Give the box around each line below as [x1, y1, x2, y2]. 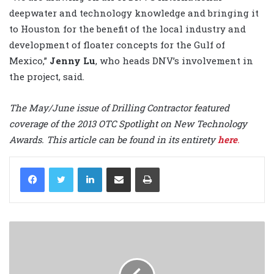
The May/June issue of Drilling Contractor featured [9, 101, 229, 114]
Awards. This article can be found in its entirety [9, 133, 218, 146]
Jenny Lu [50, 54, 95, 67]
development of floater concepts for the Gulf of [9, 38, 225, 51]
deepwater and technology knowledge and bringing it [9, 6, 259, 19]
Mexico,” [9, 54, 50, 67]
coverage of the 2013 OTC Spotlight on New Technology [9, 117, 247, 130]
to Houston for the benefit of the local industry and [9, 22, 246, 35]
